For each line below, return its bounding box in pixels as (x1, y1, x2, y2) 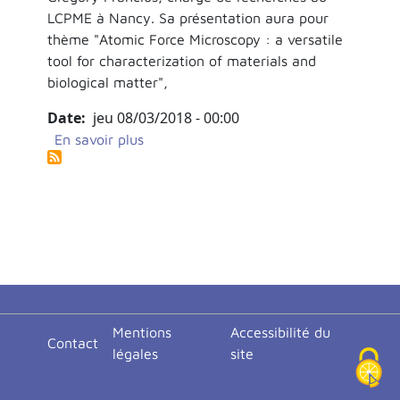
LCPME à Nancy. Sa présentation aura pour (46, 9, 329, 26)
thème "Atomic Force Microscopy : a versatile (46, 30, 343, 47)
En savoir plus (54, 130, 144, 147)
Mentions (112, 324, 171, 340)
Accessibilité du (230, 324, 331, 340)
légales (112, 346, 158, 362)
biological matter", (46, 73, 172, 90)
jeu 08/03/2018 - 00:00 (92, 107, 239, 128)
